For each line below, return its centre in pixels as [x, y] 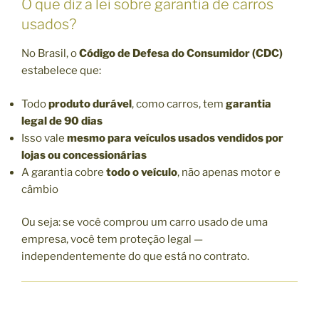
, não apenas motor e [229, 172]
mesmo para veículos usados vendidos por [175, 138]
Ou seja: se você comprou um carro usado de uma [145, 223]
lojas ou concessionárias [84, 155]
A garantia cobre [64, 172]
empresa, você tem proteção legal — [112, 240]
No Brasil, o [50, 54]
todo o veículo [142, 172]
